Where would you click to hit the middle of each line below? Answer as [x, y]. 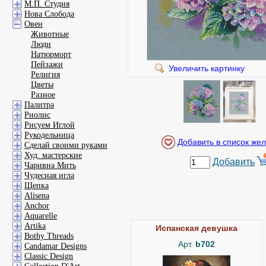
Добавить [234, 162]
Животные [50, 34]
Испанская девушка [197, 228]
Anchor [37, 206]
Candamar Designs [56, 246]
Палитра [39, 105]
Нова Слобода [49, 14]
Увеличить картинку [207, 68]
